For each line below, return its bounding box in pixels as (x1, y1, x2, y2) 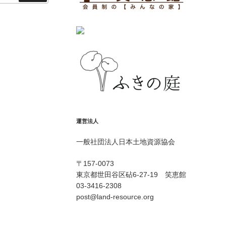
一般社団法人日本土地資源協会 (76, 137, 175, 146)
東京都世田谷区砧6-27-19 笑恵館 (76, 170, 186, 179)
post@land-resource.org (76, 192, 154, 201)
